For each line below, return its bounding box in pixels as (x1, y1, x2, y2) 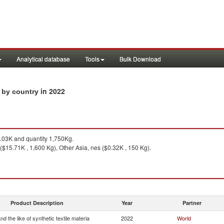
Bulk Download (119, 54, 161, 63)
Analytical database (16, 54, 70, 63)
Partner (182, 199, 201, 206)
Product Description (10, 199, 63, 206)
